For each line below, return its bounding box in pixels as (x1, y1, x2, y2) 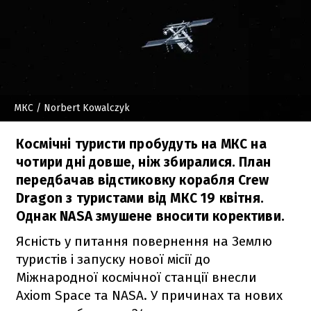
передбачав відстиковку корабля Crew (16, 171, 269, 188)
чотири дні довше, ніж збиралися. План (16, 153, 271, 170)
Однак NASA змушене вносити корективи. (16, 208, 285, 224)
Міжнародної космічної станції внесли (16, 269, 257, 285)
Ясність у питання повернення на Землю (16, 233, 272, 249)
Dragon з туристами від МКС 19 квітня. (16, 190, 264, 206)
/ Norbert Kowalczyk (33, 101, 130, 114)
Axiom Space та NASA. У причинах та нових (16, 287, 283, 303)
